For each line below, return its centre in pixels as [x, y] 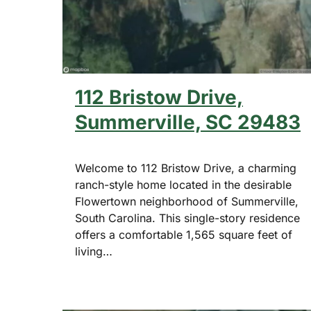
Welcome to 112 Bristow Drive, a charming [186, 168]
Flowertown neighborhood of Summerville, [187, 202]
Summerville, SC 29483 [188, 123]
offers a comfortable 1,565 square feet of [184, 235]
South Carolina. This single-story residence [187, 218]
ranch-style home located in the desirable [183, 185]
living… [94, 252]
